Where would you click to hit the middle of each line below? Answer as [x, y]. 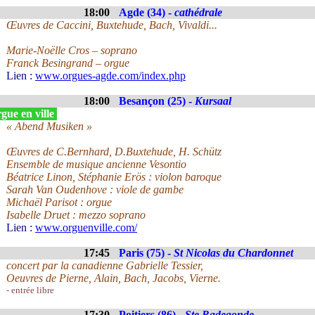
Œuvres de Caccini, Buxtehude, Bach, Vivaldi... [112, 25]
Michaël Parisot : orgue [59, 202]
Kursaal [213, 101]
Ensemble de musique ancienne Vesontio [96, 164]
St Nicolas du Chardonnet [233, 253]
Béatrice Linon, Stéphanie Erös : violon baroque [114, 177]
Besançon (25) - [157, 101]
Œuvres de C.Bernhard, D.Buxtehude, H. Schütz [114, 152]
